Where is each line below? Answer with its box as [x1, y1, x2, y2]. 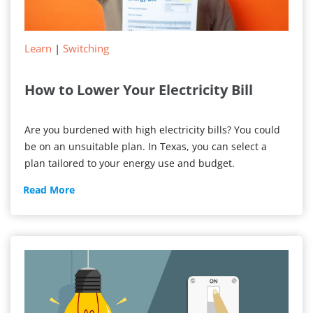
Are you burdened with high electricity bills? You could [24, 123, 280, 137]
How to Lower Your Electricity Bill [24, 80, 253, 100]
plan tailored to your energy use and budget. [24, 156, 235, 170]
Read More [23, 183, 75, 197]
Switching [63, 41, 109, 56]
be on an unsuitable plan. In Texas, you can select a [24, 140, 267, 154]
